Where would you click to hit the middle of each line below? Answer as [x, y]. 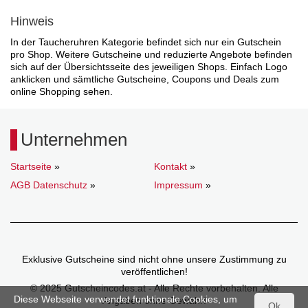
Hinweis [32, 21]
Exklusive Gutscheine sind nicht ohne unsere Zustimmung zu [154, 259]
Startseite [31, 166]
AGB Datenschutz [49, 185]
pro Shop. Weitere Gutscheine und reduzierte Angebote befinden [151, 54]
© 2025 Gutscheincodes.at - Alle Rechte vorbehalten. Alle [154, 288]
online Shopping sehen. [62, 91]
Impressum [178, 185]
